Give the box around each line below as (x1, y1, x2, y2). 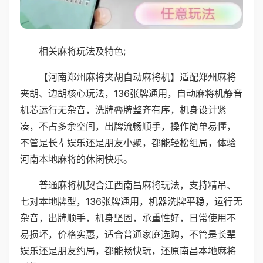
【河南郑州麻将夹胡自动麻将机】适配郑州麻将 (39, 70, 236, 83)
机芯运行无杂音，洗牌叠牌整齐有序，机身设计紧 (20, 103, 227, 116)
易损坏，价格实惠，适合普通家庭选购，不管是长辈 (20, 228, 236, 240)
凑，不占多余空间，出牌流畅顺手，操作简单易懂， (20, 120, 236, 132)
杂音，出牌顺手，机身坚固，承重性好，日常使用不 (20, 211, 236, 224)
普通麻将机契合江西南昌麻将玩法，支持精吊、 (39, 178, 236, 191)
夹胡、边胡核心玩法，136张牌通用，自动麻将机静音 (20, 87, 242, 99)
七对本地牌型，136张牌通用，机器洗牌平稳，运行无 (20, 195, 242, 207)
